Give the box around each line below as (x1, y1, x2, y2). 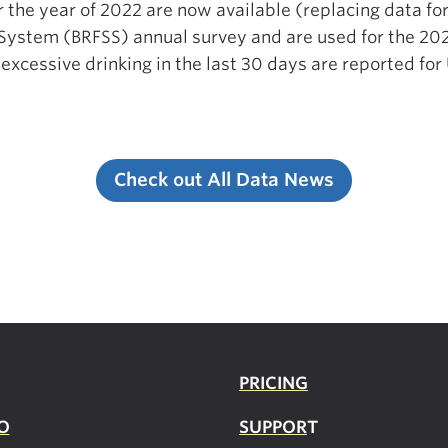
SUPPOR (239, 416, 307, 437)
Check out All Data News (114, 169, 334, 191)
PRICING (239, 372, 308, 393)
